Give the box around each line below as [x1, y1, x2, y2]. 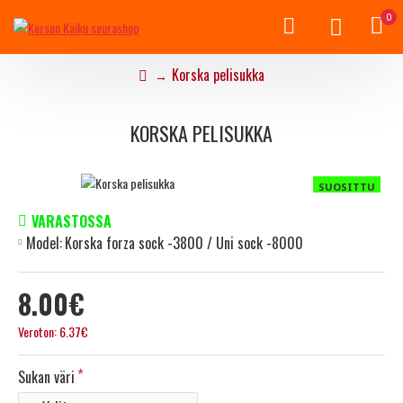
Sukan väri [18, 365, 75, 388]
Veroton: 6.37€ [18, 321, 88, 341]
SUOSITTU [318, 179, 375, 193]
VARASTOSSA [31, 210, 112, 232]
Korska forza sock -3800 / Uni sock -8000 [65, 231, 303, 254]
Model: [26, 231, 62, 254]
